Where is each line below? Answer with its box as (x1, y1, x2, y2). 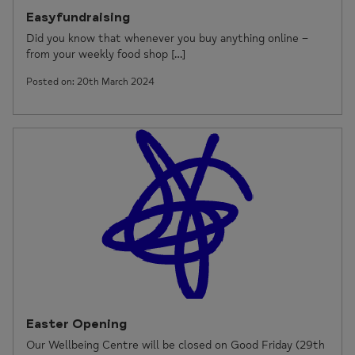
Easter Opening (26, 316, 127, 332)
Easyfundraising (26, 10, 130, 25)
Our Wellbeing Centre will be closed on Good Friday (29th (26, 338, 325, 352)
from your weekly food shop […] (26, 48, 185, 61)
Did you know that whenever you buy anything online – (26, 32, 308, 45)
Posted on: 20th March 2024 (26, 76, 155, 88)
